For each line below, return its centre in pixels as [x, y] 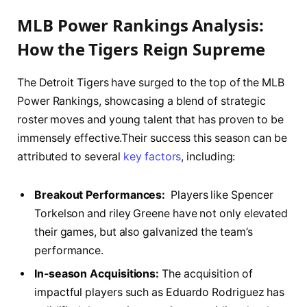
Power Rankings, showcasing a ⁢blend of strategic [142, 101]
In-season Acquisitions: [97, 273]
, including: [208, 156]
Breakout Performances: [100, 195]
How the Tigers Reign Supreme [141, 49]
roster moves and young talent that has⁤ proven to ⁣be [150, 119]
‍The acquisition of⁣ [206, 273]
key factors [152, 156]
